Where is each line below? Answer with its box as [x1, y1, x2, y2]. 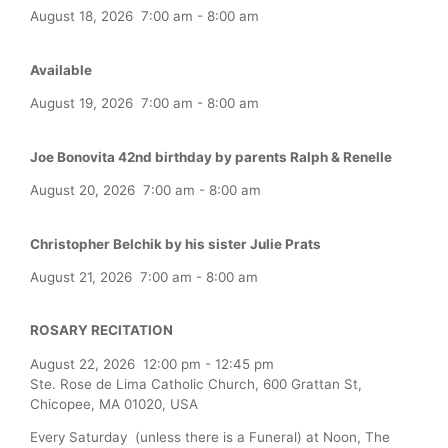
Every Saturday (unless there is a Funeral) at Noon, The [30, 429, 390, 446]
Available [30, 61, 92, 78]
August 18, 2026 [30, 8, 133, 25]
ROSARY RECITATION [30, 322, 173, 339]
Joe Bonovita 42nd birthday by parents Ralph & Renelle [30, 148, 392, 165]
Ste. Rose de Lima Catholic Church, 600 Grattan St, [30, 375, 362, 392]
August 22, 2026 [30, 355, 135, 372]
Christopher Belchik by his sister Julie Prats [30, 235, 321, 252]
